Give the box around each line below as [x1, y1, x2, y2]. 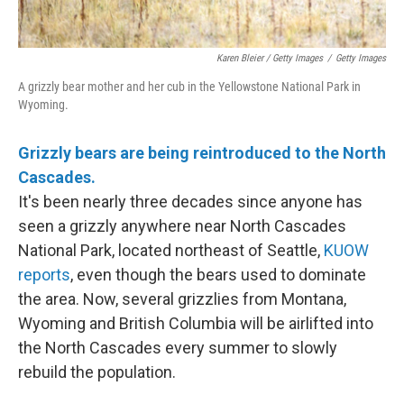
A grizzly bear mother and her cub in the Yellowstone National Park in [18, 79, 361, 94]
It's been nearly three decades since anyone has [18, 192, 363, 211]
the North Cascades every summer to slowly [18, 338, 337, 357]
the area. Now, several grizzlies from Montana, [18, 289, 346, 308]
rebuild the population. [18, 363, 176, 381]
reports [18, 265, 70, 284]
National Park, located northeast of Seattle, [18, 241, 324, 260]
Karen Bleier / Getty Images [216, 52, 323, 64]
